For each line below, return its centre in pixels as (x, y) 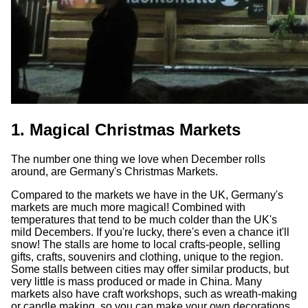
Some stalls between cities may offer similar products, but (150, 269)
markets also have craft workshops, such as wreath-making (154, 294)
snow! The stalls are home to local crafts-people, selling (146, 244)
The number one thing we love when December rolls (138, 159)
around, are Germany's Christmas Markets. (114, 171)
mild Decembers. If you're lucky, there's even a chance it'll (150, 232)
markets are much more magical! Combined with (128, 207)
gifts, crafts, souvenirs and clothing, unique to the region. (147, 256)
